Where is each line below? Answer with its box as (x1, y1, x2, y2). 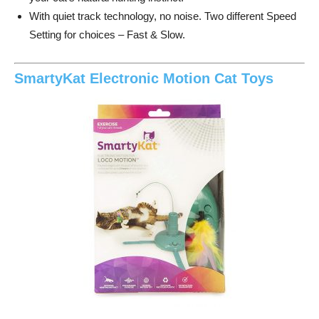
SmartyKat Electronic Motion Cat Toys (14, 70, 273, 87)
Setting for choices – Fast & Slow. (29, 28, 185, 41)
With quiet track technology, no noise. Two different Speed (29, 9, 296, 22)
